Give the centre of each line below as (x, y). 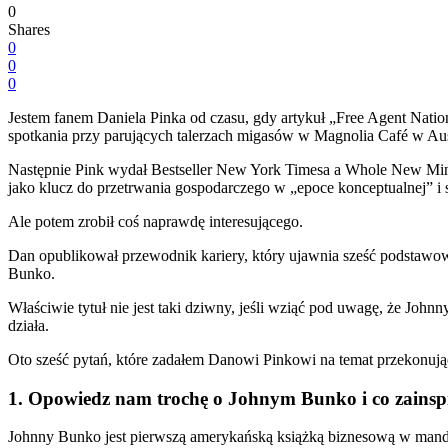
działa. (28, 325)
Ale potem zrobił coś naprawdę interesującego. (155, 221)
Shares (29, 29)
